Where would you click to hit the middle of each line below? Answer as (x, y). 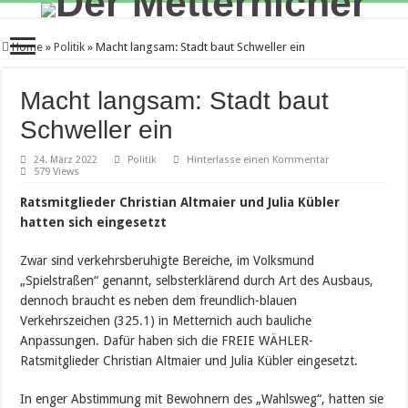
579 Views (57, 172)
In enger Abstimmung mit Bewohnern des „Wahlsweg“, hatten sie (202, 399)
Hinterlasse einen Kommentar (258, 160)
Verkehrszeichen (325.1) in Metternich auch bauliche (166, 321)
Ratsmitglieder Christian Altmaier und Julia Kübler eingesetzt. (189, 361)
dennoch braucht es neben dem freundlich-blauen (159, 301)
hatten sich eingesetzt (94, 222)
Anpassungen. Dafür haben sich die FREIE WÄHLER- (167, 341)
